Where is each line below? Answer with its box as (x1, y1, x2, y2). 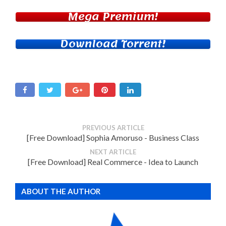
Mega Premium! (68, 7, 158, 27)
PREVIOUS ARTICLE (82, 124, 144, 132)
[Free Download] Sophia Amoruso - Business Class (27, 133, 199, 143)
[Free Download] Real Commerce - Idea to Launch (28, 157, 198, 167)
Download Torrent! (60, 34, 166, 54)
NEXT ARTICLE (90, 148, 136, 156)
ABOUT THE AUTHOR (21, 187, 100, 196)
